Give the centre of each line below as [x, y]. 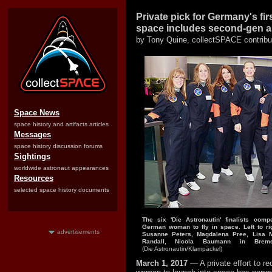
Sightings [32, 156]
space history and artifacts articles [61, 124]
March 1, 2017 [161, 263]
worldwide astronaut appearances [61, 168]
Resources [34, 178]
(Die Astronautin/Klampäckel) [182, 249]
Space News [37, 113]
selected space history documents [62, 190]
